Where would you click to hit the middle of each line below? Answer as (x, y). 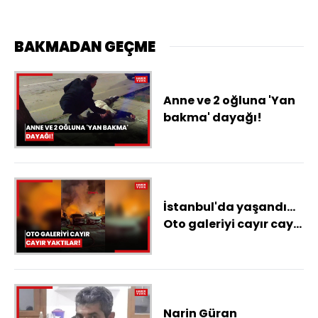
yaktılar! (190, 241)
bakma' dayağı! (213, 118)
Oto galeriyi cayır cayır (232, 224)
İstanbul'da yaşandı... (229, 207)
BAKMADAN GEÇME (85, 46)
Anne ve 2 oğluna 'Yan (229, 101)
